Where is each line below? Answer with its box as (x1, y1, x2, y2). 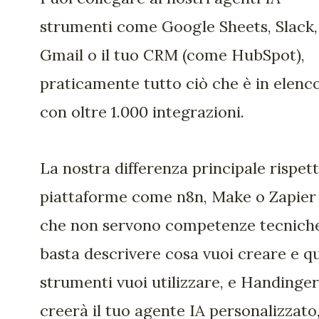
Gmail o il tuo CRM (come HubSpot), (40, 45, 305, 66)
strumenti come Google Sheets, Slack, (40, 16, 318, 37)
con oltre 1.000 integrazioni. (40, 102, 244, 122)
